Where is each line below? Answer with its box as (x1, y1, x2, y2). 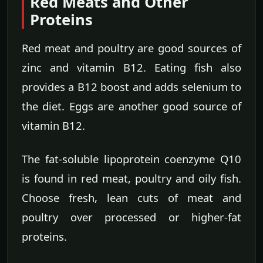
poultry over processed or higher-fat (22, 210, 241, 225)
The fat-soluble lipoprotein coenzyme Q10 (22, 151, 241, 167)
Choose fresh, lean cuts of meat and (22, 190, 241, 205)
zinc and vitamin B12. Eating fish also (22, 60, 241, 75)
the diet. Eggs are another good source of (22, 99, 241, 114)
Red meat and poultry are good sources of (22, 41, 241, 56)
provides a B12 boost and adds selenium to (22, 79, 241, 95)
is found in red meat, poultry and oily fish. (22, 171, 241, 186)
